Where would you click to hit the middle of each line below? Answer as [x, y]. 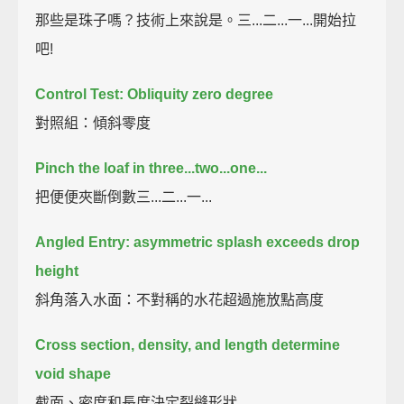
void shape [73, 373]
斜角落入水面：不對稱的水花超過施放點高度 [180, 299]
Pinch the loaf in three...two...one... [151, 168]
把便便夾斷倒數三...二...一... [124, 197]
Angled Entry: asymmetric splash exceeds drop [198, 242]
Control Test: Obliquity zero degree [155, 94]
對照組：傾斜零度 [93, 123]
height [57, 271]
